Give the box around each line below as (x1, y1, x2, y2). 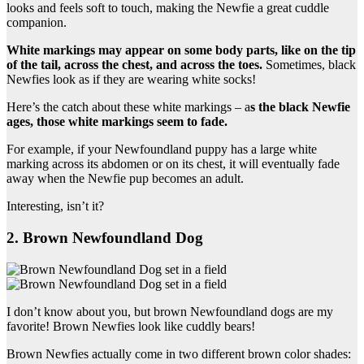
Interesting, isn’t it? (6, 199, 104, 214)
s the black (250, 100, 312, 115)
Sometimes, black (266, 58, 356, 72)
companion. (6, 15, 67, 30)
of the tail (6, 58, 58, 72)
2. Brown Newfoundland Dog (6, 228, 203, 246)
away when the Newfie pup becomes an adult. (6, 171, 244, 186)
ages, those (6, 115, 68, 129)
